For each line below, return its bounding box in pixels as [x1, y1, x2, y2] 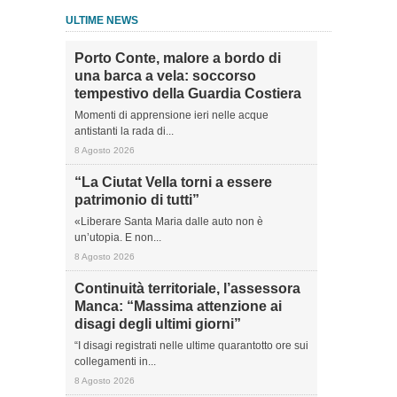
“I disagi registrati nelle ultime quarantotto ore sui [74, 339, 308, 352]
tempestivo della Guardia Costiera [74, 86, 301, 101]
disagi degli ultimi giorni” [74, 316, 241, 331]
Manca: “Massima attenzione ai [74, 299, 282, 314]
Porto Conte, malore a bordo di [74, 51, 281, 66]
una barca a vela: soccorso [74, 68, 256, 83]
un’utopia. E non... [74, 231, 161, 244]
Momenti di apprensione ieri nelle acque [74, 109, 269, 121]
